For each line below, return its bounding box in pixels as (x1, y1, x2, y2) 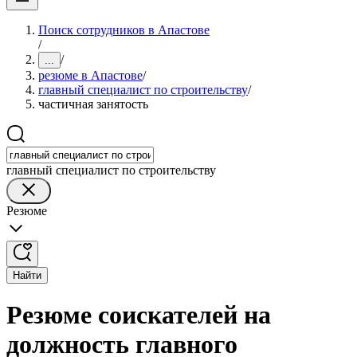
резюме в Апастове (38, 69, 143, 82)
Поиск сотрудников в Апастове (38, 23, 210, 37)
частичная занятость (38, 97, 148, 111)
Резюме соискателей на (6, 300, 271, 330)
